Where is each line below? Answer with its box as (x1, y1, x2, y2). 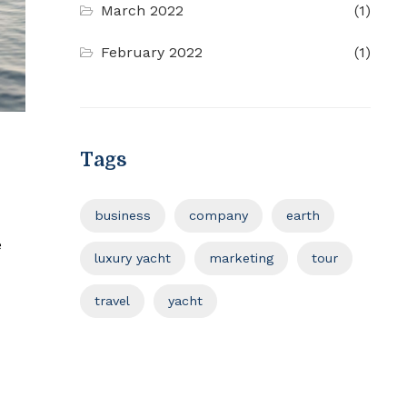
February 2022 (101, 44, 203, 62)
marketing (209, 251, 273, 266)
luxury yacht (94, 251, 171, 266)
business (94, 208, 151, 223)
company (189, 208, 248, 223)
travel (94, 293, 130, 309)
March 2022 (101, 2, 184, 20)
